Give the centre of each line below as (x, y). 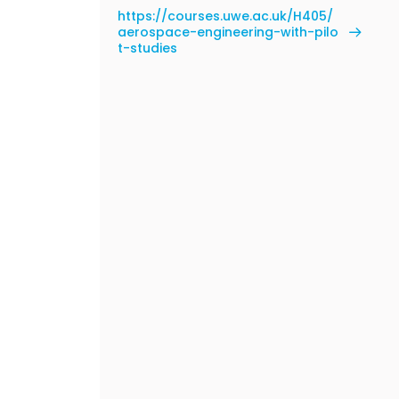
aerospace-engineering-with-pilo (228, 32)
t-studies (147, 48)
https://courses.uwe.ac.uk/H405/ (225, 16)
